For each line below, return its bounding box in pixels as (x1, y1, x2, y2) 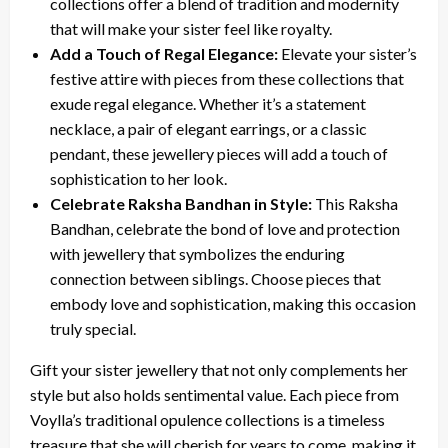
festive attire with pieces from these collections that (50, 68, 404, 88)
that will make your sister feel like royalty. (50, 18, 332, 38)
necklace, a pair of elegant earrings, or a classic (50, 118, 367, 138)
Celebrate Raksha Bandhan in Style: (50, 193, 312, 213)
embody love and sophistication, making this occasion (50, 293, 416, 313)
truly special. (50, 318, 136, 338)
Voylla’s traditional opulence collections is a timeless (30, 409, 385, 429)
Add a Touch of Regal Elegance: (50, 43, 278, 63)
